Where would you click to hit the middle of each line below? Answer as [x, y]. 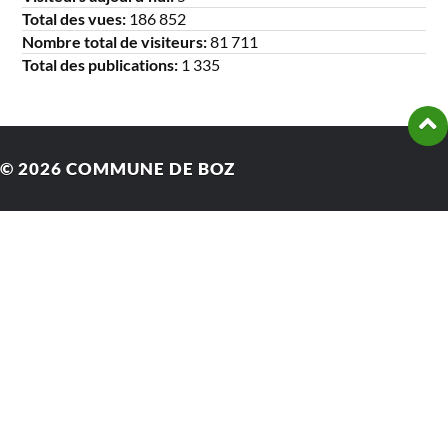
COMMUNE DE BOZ [150, 168]
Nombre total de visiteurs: [116, 41]
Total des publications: [102, 64]
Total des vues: [76, 18]
